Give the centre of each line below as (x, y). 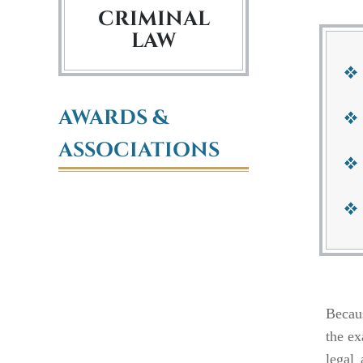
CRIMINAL (154, 19)
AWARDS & (113, 118)
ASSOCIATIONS (139, 150)
